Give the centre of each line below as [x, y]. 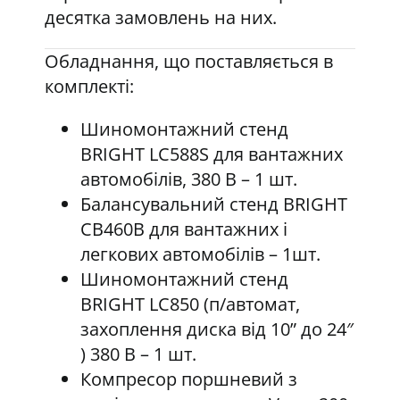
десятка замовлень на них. [160, 17]
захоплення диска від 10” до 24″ [217, 329]
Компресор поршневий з [188, 379]
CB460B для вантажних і [183, 229]
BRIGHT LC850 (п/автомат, [190, 304]
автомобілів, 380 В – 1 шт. [188, 179]
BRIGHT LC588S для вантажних [211, 154]
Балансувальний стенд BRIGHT [213, 204]
